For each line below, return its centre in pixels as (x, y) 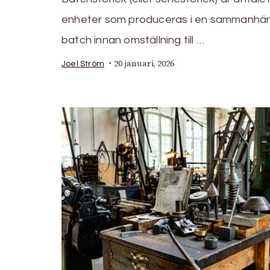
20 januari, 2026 (144, 63)
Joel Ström (83, 64)
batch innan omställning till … (133, 40)
